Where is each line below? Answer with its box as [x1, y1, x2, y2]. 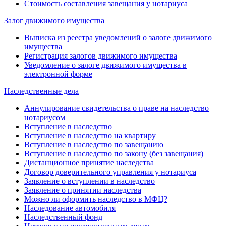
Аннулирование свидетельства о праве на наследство [24, 103, 209, 112]
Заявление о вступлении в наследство [24, 176, 155, 185]
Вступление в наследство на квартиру [24, 131, 156, 140]
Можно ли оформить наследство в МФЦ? [24, 194, 167, 203]
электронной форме [24, 69, 92, 78]
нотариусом [24, 112, 65, 122]
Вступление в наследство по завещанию [24, 140, 163, 149]
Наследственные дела [4, 86, 79, 95]
